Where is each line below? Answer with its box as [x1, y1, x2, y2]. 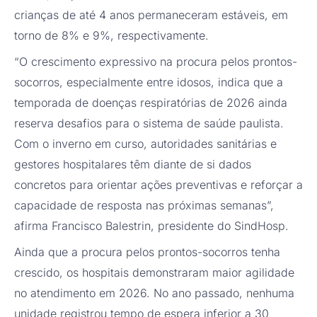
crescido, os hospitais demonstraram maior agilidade [14, 265, 294, 280]
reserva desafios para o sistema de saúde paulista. [14, 116, 284, 131]
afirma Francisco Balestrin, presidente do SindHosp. [14, 219, 289, 234]
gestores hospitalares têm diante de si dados [14, 157, 251, 172]
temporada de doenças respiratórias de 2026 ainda [14, 96, 287, 110]
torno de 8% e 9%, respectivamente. [14, 28, 209, 43]
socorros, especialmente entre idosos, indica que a [14, 75, 283, 90]
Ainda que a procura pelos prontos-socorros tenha [14, 245, 280, 260]
